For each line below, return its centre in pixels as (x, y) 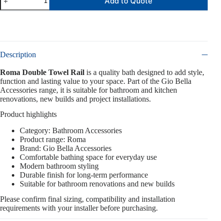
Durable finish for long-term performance (84, 175)
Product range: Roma (53, 139)
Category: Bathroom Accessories (71, 130)
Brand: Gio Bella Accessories (66, 148)
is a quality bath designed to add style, (144, 73)
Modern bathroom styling (59, 166)
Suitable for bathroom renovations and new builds (97, 184)
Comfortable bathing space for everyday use (88, 157)
